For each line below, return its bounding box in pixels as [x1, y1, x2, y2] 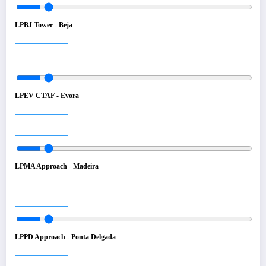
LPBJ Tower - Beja [15, 20, 72, 29]
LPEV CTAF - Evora [15, 91, 79, 100]
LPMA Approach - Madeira [15, 161, 99, 170]
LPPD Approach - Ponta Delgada [15, 232, 116, 241]
